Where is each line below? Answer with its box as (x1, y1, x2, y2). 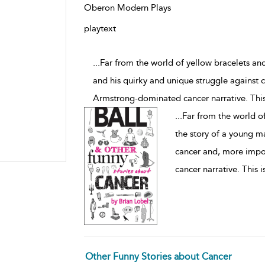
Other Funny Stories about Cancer (85, 250, 232, 262)
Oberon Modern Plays (83, 2, 171, 13)
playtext (83, 22, 116, 34)
